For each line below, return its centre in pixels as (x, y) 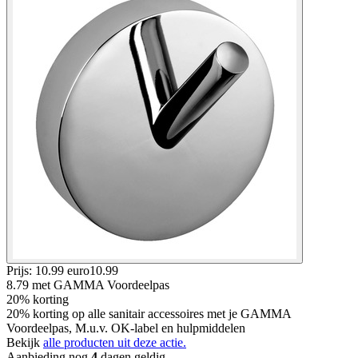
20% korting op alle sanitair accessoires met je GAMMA (149, 313)
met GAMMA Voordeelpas (101, 284)
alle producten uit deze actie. (115, 342)
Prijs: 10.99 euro (48, 270)
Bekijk (25, 342)
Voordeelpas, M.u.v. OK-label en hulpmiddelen (126, 328)
